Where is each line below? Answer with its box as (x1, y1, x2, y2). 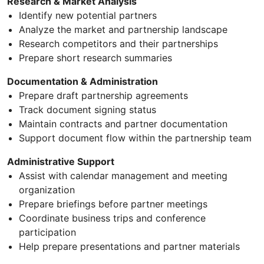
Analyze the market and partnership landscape (19, 24, 227, 36)
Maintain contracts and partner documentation (19, 118, 227, 130)
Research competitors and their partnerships (19, 38, 218, 50)
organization (19, 184, 75, 196)
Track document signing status (19, 104, 156, 116)
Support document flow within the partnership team (19, 132, 252, 144)
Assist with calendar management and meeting (19, 170, 227, 182)
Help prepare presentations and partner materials (19, 240, 240, 253)
